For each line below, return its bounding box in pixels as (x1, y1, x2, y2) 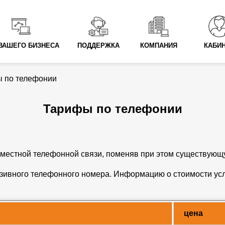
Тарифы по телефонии (43, 102, 182, 116)
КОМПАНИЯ (140, 42, 178, 50)
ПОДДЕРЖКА (77, 42, 120, 50)
